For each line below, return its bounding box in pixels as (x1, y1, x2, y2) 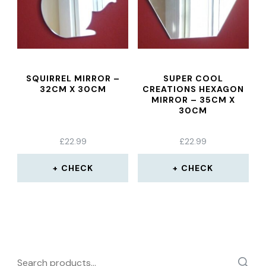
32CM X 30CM (39, 84, 106, 94)
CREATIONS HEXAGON (142, 84, 244, 94)
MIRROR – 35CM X (151, 94, 235, 105)
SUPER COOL (163, 73, 223, 84)
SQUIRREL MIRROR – (26, 73, 120, 84)
